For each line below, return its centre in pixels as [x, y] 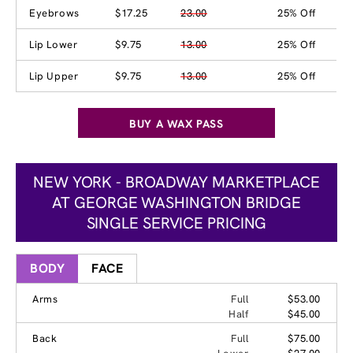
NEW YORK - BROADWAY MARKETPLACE [176, 182]
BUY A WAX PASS [176, 123]
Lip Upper [54, 76]
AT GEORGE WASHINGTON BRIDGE [176, 202]
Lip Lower [54, 44]
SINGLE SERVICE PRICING [176, 223]
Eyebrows [54, 13]
